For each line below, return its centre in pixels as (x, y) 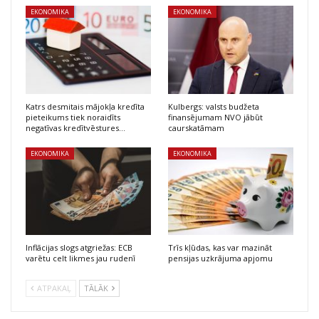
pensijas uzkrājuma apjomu (220, 258)
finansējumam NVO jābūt (215, 117)
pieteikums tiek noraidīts (73, 117)
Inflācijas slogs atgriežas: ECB (79, 247)
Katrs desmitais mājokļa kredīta (85, 106)
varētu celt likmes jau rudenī (80, 258)
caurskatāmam (196, 127)
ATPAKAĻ (53, 288)
